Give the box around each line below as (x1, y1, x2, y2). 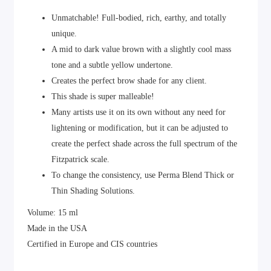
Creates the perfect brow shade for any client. (51, 76, 207, 85)
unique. (51, 28, 77, 38)
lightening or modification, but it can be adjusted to (51, 123, 228, 132)
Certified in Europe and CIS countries (27, 239, 157, 249)
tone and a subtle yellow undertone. (51, 60, 173, 70)
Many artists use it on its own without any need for (51, 107, 226, 117)
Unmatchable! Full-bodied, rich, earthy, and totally (51, 13, 226, 22)
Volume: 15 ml (27, 207, 78, 217)
